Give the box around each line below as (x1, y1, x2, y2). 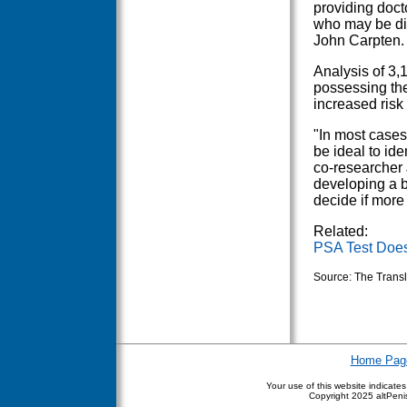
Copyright (309, 390, 352, 401)
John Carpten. (313, 32, 404, 48)
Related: (313, 223, 368, 239)
